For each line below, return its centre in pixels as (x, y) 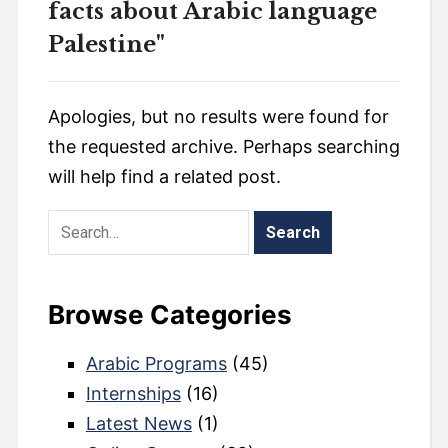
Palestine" (106, 44)
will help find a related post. (164, 176)
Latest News (138, 423)
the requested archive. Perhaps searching (223, 146)
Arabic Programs (156, 363)
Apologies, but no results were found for (218, 116)
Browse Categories (169, 314)
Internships (133, 393)
